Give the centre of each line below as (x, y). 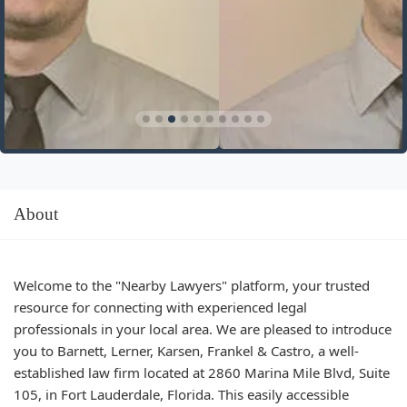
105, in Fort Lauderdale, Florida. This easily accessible (181, 394)
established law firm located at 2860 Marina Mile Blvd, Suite (202, 372)
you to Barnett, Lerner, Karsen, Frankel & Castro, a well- (186, 350)
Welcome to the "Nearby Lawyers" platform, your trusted (192, 285)
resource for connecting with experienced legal (160, 307)
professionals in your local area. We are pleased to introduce (203, 328)
